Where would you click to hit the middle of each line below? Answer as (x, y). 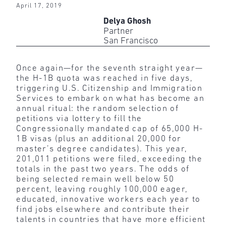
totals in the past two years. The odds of (103, 169)
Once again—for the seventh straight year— (110, 68)
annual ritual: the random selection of (98, 108)
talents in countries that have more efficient (111, 219)
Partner (118, 31)
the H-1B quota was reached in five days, (104, 78)
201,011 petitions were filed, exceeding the (109, 159)
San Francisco (130, 41)
